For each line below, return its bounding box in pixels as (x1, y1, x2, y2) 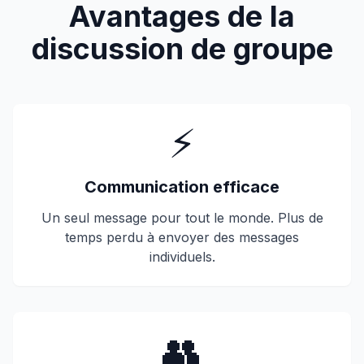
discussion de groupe (31, 31, 333, 67)
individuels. (149, 249, 215, 265)
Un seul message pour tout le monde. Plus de (41, 210, 323, 226)
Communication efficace (84, 177, 279, 197)
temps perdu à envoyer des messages (65, 229, 299, 245)
